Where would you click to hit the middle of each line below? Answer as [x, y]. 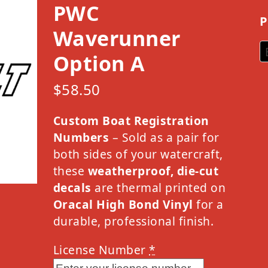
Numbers [81, 137]
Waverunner [117, 38]
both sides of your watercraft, [138, 154]
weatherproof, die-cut [153, 170]
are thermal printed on [159, 187]
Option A [99, 63]
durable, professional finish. [133, 221]
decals [72, 187]
